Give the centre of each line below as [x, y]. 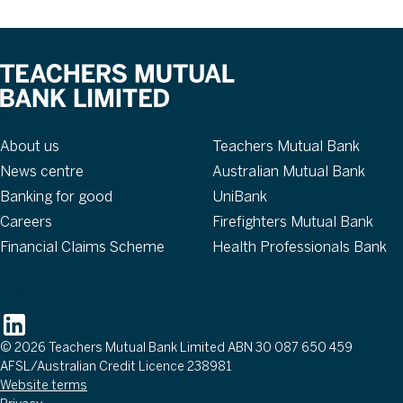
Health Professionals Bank [300, 248]
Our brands [261, 120]
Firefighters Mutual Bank [293, 223]
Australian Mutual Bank [289, 172]
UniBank [240, 197]
